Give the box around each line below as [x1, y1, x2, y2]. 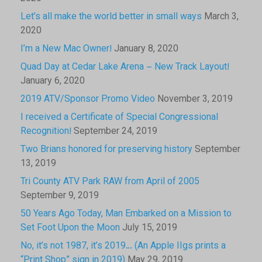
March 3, [204, 9, 239, 25]
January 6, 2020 [20, 74, 85, 89]
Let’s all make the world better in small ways [20, 9, 202, 25]
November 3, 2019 [157, 92, 233, 107]
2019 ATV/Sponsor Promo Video [20, 92, 155, 107]
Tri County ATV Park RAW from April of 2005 [20, 174, 199, 189]
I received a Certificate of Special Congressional [20, 110, 218, 125]
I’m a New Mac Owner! [20, 42, 112, 57]
